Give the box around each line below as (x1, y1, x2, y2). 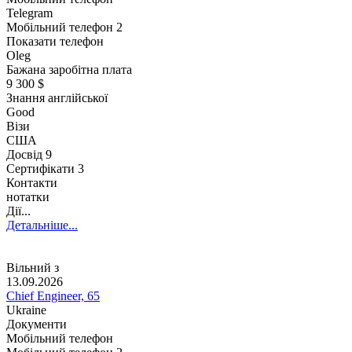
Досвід (6, 147, 46, 161)
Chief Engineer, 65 (6, 288, 100, 302)
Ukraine (6, 302, 46, 317)
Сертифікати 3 (6, 161, 84, 175)
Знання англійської (6, 90, 108, 104)
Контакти (6, 175, 57, 189)
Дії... (6, 203, 31, 218)
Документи (6, 317, 67, 331)
